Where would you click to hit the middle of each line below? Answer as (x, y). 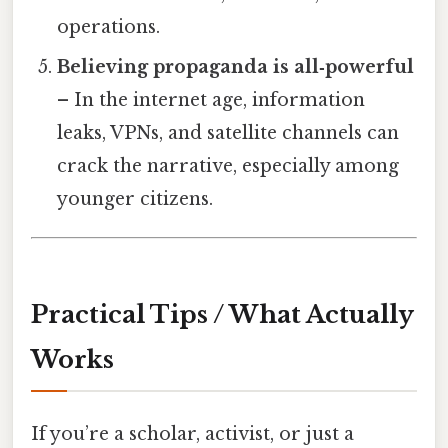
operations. (109, 27)
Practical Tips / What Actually (222, 315)
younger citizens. (135, 199)
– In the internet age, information (211, 100)
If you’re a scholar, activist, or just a (192, 434)
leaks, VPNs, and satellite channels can (228, 133)
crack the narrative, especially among (228, 166)
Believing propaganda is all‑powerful (236, 67)
